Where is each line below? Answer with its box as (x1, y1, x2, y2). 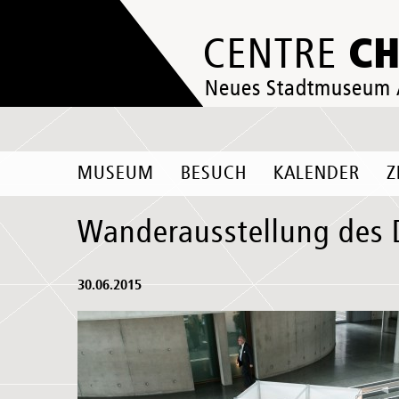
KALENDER (273, 164, 360, 183)
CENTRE (203, 35, 348, 77)
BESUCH (181, 164, 247, 183)
